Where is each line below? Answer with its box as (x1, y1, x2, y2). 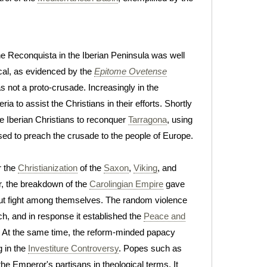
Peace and (144, 210, 185, 221)
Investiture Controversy (28, 243, 119, 253)
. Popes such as (119, 243, 182, 253)
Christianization (18, 162, 77, 173)
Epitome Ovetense (94, 66, 167, 76)
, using (167, 114, 193, 125)
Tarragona (128, 114, 167, 125)
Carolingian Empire (89, 178, 163, 189)
